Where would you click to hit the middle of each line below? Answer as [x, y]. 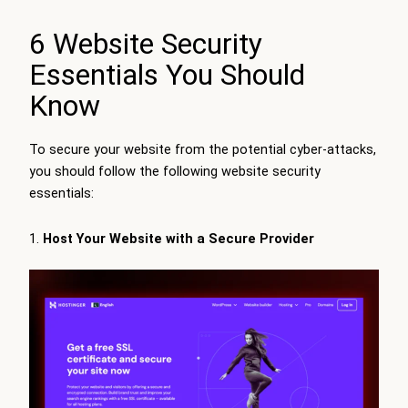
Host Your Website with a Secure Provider [178, 238]
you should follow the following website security [175, 172]
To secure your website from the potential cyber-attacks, [203, 150]
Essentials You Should [167, 74]
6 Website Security [146, 43]
